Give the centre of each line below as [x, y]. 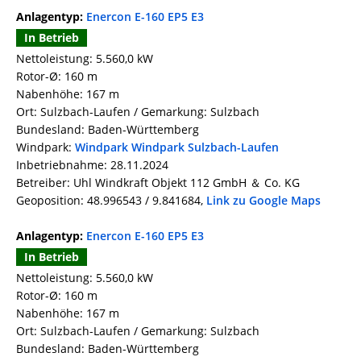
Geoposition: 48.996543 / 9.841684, [111, 201]
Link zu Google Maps [263, 201]
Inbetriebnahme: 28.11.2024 [92, 165]
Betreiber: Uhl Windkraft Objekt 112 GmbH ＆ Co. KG [158, 183]
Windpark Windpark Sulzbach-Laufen [177, 147]
